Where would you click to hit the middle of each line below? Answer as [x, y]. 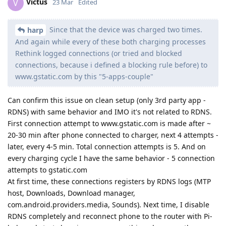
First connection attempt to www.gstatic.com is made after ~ [109, 124]
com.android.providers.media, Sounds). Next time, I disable [108, 205]
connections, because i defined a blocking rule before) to [111, 65]
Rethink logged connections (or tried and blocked [99, 53]
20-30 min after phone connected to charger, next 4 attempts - [113, 135]
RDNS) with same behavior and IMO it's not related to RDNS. [110, 112]
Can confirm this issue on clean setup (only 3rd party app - [107, 100]
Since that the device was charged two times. [125, 29]
